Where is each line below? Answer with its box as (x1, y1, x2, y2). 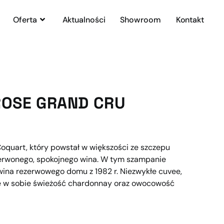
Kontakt (175, 14, 204, 25)
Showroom (120, 14, 161, 25)
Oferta (13, 14, 37, 25)
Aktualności (62, 14, 105, 25)
